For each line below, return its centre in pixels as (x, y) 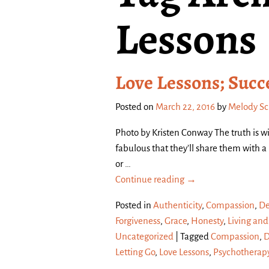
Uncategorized (144, 236)
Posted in (133, 205)
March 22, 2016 (185, 106)
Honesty (207, 220)
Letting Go (135, 252)
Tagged (195, 236)
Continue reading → (156, 179)
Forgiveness (138, 220)
